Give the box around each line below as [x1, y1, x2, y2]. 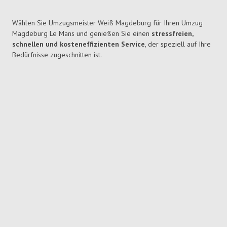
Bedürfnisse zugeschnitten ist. [12, 50, 102, 60]
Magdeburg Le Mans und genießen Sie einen [12, 29, 152, 39]
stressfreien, [152, 29, 193, 39]
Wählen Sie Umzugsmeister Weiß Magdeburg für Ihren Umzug [12, 18, 203, 28]
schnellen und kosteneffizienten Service [12, 40, 145, 49]
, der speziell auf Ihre [145, 40, 211, 49]
